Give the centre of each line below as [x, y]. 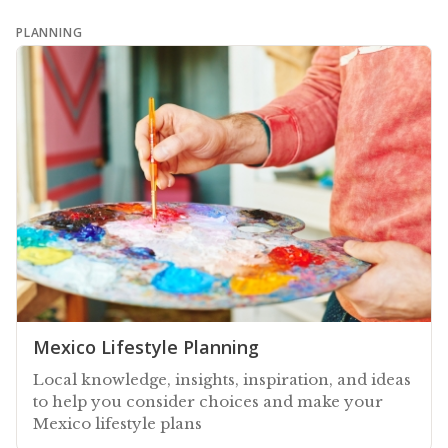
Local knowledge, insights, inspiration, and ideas [222, 379]
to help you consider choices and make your [208, 401]
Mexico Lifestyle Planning [146, 346]
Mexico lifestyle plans [117, 423]
